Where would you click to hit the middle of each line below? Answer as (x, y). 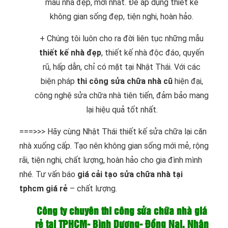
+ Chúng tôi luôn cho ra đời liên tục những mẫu (122, 38)
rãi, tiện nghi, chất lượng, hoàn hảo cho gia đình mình (111, 160)
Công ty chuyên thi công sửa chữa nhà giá (122, 212)
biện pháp (58, 81)
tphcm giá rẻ (44, 188)
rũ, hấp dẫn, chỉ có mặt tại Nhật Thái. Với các (122, 67)
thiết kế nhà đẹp (70, 52)
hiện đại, (188, 81)
